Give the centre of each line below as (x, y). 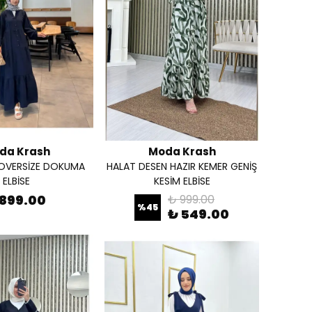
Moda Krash (182, 151)
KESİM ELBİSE (182, 181)
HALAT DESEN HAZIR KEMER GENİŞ (182, 166)
